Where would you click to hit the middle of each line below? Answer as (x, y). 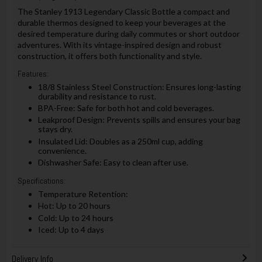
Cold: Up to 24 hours (75, 218)
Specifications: (41, 181)
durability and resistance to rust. (97, 96)
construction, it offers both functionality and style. (109, 56)
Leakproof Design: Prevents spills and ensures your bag (139, 120)
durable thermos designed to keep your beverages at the (121, 22)
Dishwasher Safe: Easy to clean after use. (113, 163)
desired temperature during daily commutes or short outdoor (128, 33)
